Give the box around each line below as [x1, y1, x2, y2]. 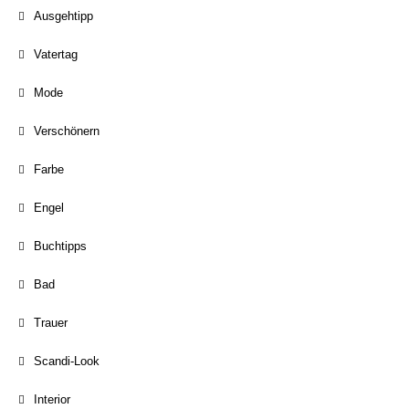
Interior [34, 393, 70, 406]
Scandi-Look [34, 354, 100, 368]
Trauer [34, 316, 68, 330]
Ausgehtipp [34, 9, 93, 23]
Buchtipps [34, 239, 87, 253]
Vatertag [34, 47, 78, 61]
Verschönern [34, 124, 100, 138]
